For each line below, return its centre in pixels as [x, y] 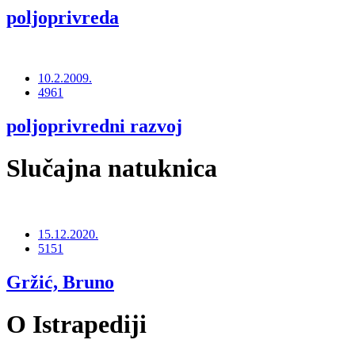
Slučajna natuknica [112, 168]
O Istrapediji [76, 324]
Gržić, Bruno [60, 282]
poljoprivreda [63, 18]
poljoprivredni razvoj [94, 126]
